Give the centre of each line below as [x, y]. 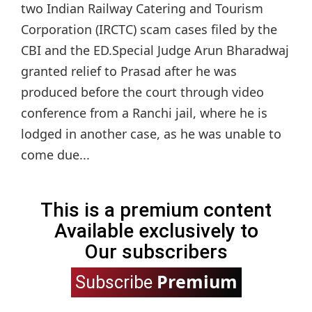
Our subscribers [156, 252]
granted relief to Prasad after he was [129, 71]
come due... [55, 155]
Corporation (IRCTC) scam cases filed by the [149, 30]
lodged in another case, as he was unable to [151, 134]
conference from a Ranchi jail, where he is [144, 113]
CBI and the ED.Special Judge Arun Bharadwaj [155, 50]
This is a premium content [156, 210]
